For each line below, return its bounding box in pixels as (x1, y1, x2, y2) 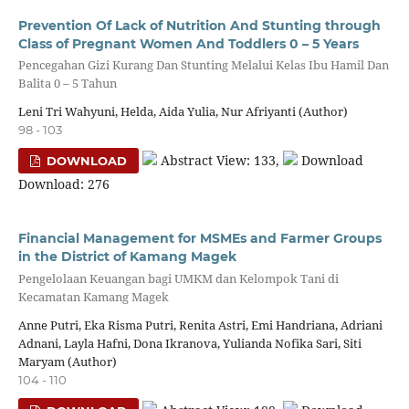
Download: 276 (17, 175, 110, 194)
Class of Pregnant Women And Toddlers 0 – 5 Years (17, 35, 359, 52)
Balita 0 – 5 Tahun (17, 74, 117, 91)
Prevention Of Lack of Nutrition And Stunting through (17, 16, 381, 34)
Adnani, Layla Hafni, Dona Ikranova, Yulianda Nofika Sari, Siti (17, 335, 362, 352)
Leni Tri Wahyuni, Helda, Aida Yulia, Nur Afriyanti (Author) (17, 103, 348, 121)
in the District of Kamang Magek (17, 248, 236, 266)
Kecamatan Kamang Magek (17, 288, 169, 305)
